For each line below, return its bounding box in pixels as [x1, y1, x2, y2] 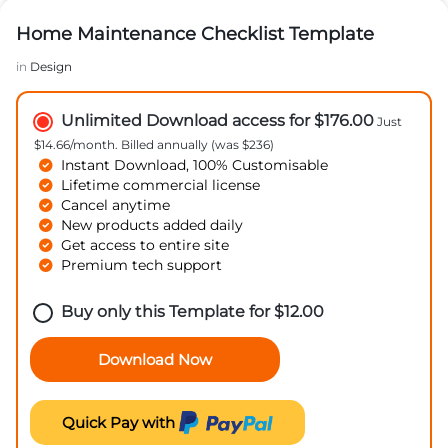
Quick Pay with [62, 412, 180, 432]
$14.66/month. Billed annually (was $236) [34, 136, 274, 152]
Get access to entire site [61, 236, 229, 253]
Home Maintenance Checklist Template [16, 22, 374, 45]
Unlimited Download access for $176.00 [61, 110, 374, 130]
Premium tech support [61, 256, 222, 273]
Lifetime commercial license [61, 176, 260, 193]
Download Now [98, 349, 212, 369]
